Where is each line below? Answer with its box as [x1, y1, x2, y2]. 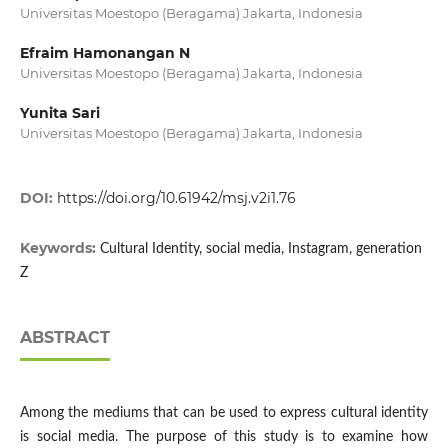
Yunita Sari [19, 104, 100, 123]
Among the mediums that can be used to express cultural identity [19, 406, 429, 421]
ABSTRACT [19, 328, 110, 348]
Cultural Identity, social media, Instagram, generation [99, 242, 422, 257]
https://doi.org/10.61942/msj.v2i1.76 [56, 189, 296, 208]
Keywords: [19, 239, 100, 258]
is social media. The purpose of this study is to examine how [19, 430, 429, 445]
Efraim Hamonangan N [19, 44, 190, 63]
